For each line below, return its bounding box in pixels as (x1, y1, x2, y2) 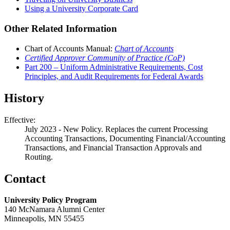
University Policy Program (4, 196, 97, 205)
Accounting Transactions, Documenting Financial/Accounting (25, 133, 225, 143)
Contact (4, 171, 46, 185)
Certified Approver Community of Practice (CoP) (25, 53, 185, 62)
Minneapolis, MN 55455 (4, 214, 84, 223)
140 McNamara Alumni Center (4, 205, 105, 214)
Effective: (4, 115, 35, 124)
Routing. (25, 152, 53, 161)
